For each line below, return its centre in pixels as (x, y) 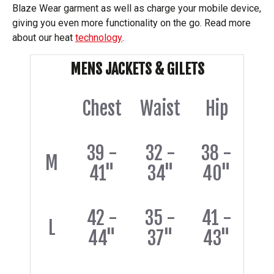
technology (99, 38)
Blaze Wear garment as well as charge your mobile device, (137, 8)
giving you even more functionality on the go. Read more (131, 23)
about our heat (44, 38)
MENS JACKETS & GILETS (137, 69)
